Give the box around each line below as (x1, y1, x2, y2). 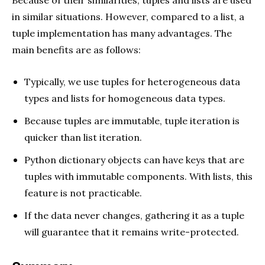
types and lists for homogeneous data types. (24, 92, 225, 105)
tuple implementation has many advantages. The (12, 27, 232, 40)
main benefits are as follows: (12, 44, 141, 56)
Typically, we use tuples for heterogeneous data (24, 76, 240, 88)
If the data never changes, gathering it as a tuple (24, 209, 244, 222)
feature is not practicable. (24, 187, 142, 199)
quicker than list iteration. (24, 131, 144, 144)
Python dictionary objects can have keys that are (24, 154, 244, 166)
